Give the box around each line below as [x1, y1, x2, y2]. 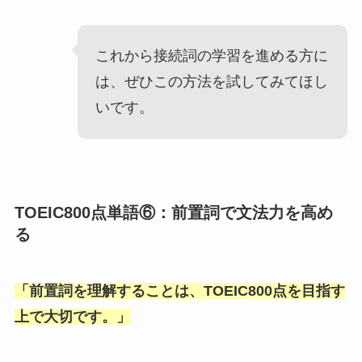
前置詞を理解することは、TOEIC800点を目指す [28, 282, 345, 299]
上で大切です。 [14, 308, 116, 325]
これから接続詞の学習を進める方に [95, 48, 329, 65]
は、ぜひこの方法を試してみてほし [95, 74, 329, 90]
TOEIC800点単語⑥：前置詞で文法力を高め [14, 204, 333, 222]
